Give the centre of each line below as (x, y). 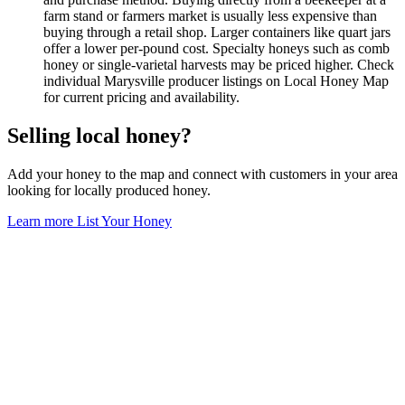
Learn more (42, 221)
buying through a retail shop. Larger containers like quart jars (217, 32)
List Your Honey (124, 221)
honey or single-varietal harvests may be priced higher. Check (219, 64)
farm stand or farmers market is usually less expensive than (210, 15)
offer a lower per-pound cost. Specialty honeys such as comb (217, 48)
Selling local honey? (99, 135)
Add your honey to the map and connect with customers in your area (202, 174)
